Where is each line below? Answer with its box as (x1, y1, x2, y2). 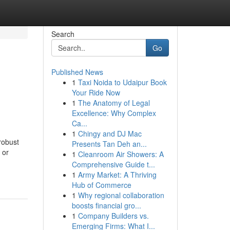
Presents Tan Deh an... (71, 139, 147, 149)
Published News (51, 67, 103, 77)
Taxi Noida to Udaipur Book (78, 77, 167, 87)
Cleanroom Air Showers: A (78, 149, 164, 159)
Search (51, 29, 74, 39)
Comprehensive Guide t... (71, 159, 155, 169)
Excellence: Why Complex (71, 108, 156, 118)
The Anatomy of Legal (78, 98, 150, 108)
